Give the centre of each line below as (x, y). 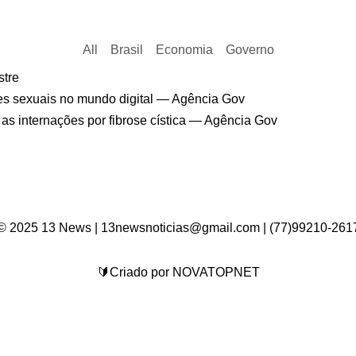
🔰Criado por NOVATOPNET (178, 272)
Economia (184, 50)
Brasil (126, 50)
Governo (250, 50)
